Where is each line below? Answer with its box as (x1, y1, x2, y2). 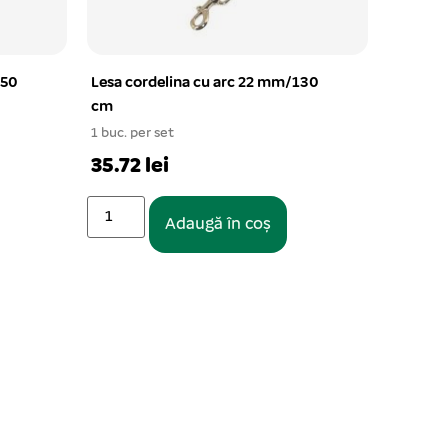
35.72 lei (91, 155, 169, 178)
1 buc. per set (91, 126, 174, 141)
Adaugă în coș (165, 216, 272, 233)
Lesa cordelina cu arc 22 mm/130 (91, 75, 319, 91)
